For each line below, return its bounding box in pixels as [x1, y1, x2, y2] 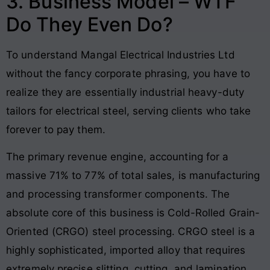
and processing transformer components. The [6, 187, 230, 200]
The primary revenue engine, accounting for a [6, 150, 229, 163]
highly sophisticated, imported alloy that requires [6, 243, 246, 256]
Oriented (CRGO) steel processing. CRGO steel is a [6, 225, 255, 237]
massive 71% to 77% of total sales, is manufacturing [6, 169, 260, 181]
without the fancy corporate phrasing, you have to [6, 67, 250, 80]
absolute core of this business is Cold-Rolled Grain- [6, 206, 260, 219]
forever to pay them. [6, 123, 105, 136]
